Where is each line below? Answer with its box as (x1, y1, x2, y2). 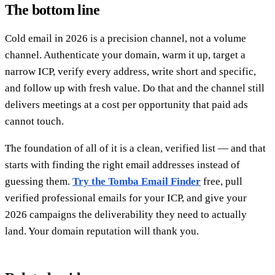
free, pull (201, 176, 242, 188)
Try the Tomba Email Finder (72, 176, 201, 188)
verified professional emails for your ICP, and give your (5, 192, 247, 204)
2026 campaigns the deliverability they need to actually (5, 209, 247, 221)
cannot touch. (5, 115, 64, 128)
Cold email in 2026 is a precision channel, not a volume (5, 33, 246, 45)
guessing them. (5, 176, 72, 188)
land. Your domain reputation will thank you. (5, 225, 199, 238)
